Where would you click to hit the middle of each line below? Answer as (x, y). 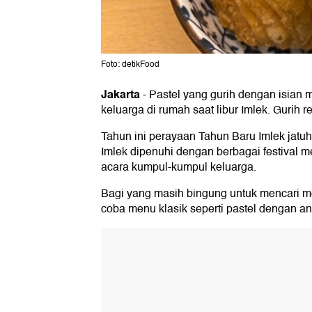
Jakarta (120, 95)
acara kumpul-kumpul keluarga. (179, 167)
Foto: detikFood (130, 65)
